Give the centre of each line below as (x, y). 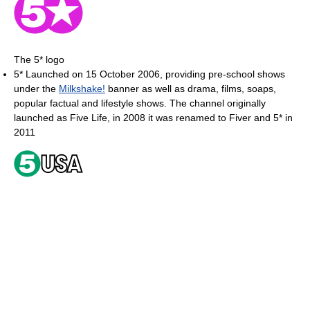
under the (36, 89)
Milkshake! (82, 89)
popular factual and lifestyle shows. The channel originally (140, 103)
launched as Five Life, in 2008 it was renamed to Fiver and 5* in (153, 118)
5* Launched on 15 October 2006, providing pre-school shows (149, 74)
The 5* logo (39, 60)
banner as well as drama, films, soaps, (191, 89)
